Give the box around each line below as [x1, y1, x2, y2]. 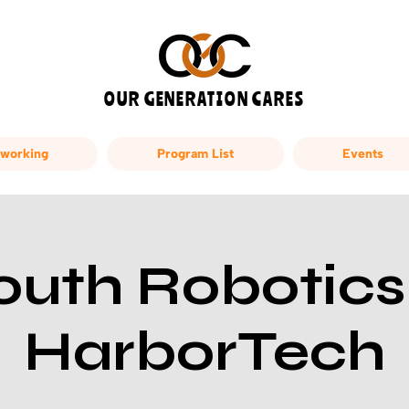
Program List [157, 146, 234, 163]
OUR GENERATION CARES [104, 88, 305, 110]
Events [342, 146, 384, 163]
